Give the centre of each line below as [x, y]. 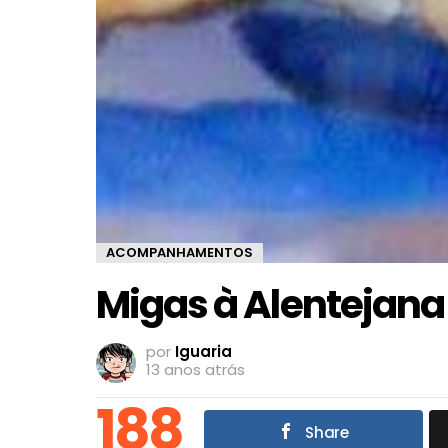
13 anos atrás [195, 370]
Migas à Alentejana [270, 304]
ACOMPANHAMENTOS [179, 252]
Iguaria [203, 352]
